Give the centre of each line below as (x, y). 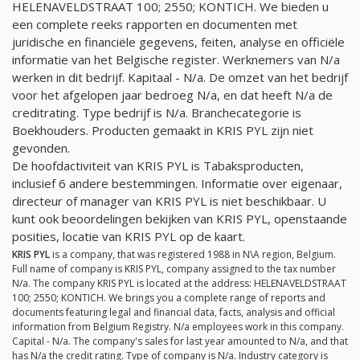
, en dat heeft (256, 94)
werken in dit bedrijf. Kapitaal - (98, 77)
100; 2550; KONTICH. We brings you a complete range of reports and (169, 298)
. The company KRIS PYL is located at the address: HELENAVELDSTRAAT (187, 284)
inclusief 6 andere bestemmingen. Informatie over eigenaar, (177, 183)
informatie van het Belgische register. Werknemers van (166, 59)
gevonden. (41, 147)
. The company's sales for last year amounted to (179, 342)
